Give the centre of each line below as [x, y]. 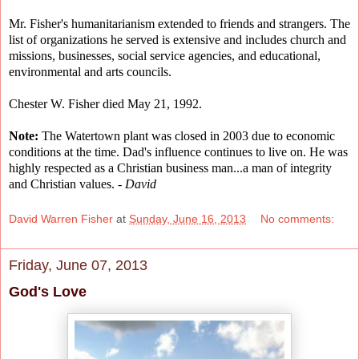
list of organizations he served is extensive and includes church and [177, 40]
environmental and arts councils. [90, 72]
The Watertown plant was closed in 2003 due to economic [187, 136]
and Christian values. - [67, 184]
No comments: [298, 218]
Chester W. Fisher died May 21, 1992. [105, 104]
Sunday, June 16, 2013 [188, 218]
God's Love [48, 291]
